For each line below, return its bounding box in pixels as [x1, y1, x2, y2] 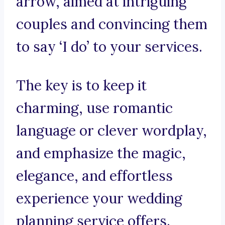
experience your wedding [16, 189, 182, 208]
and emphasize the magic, [16, 144, 186, 163]
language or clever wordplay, [16, 122, 207, 140]
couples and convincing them [16, 15, 207, 34]
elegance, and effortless [16, 167, 173, 185]
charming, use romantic [16, 99, 173, 118]
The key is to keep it [16, 76, 147, 95]
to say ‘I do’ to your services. [16, 38, 202, 56]
